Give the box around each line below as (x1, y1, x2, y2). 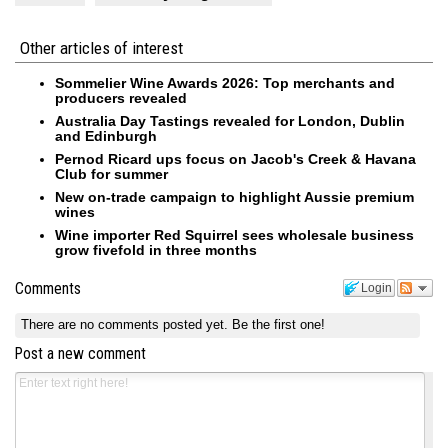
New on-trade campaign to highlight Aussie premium (55, 188, 414, 205)
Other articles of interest (20, 37, 183, 58)
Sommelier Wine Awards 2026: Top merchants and (55, 74, 395, 91)
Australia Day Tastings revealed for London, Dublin (55, 112, 405, 129)
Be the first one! (232, 317, 326, 333)
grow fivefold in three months (55, 241, 257, 258)
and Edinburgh (55, 127, 157, 144)
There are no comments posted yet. (21, 317, 233, 333)
